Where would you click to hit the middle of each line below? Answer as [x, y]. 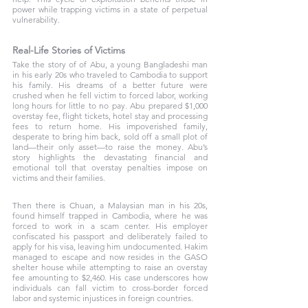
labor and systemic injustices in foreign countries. [103, 298]
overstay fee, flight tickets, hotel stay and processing [110, 116]
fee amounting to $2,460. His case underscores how [110, 277]
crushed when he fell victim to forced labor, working [110, 95]
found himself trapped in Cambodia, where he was [110, 216]
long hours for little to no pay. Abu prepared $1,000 [110, 106]
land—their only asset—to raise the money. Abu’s [110, 147]
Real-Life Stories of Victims [70, 50]
